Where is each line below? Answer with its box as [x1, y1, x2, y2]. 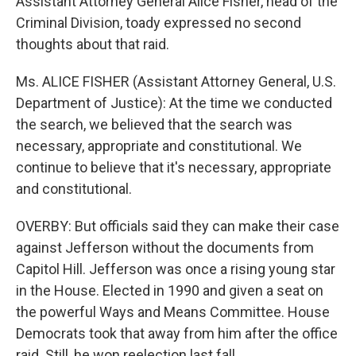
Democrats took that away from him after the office [16, 325, 338, 342]
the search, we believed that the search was [16, 116, 292, 133]
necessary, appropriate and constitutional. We [16, 137, 302, 154]
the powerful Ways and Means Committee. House [16, 304, 330, 320]
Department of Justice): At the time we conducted [16, 95, 332, 111]
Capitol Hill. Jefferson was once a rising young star [16, 261, 335, 277]
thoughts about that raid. [16, 36, 169, 52]
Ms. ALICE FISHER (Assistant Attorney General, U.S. [16, 73, 336, 90]
